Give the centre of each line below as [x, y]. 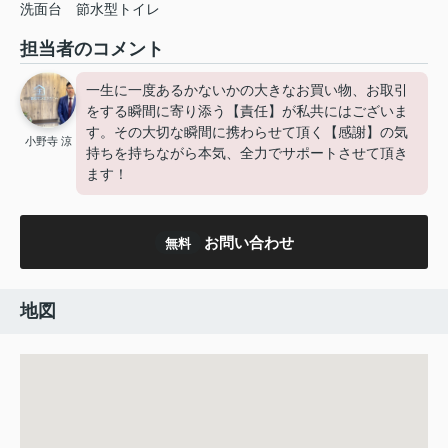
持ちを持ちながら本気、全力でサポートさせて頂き [247, 153]
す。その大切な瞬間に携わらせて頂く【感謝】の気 [247, 132]
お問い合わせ [248, 242]
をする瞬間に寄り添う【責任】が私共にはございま [247, 111]
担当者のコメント [92, 49]
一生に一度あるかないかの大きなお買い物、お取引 [247, 90]
